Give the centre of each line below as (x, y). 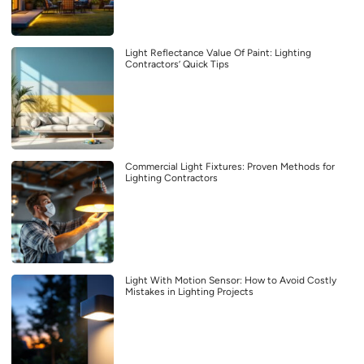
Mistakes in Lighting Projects (189, 292)
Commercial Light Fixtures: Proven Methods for (230, 167)
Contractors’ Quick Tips (177, 65)
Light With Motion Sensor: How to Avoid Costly (231, 281)
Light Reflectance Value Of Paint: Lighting (218, 53)
